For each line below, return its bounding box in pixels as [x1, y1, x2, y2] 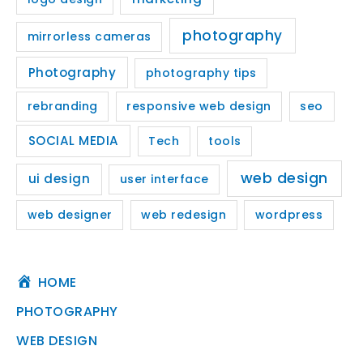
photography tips [145, 64, 257, 81]
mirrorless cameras [27, 28, 152, 45]
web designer [27, 207, 113, 224]
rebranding [27, 98, 98, 115]
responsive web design [126, 98, 271, 115]
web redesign [141, 207, 227, 224]
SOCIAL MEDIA [28, 132, 119, 149]
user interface [119, 171, 209, 188]
